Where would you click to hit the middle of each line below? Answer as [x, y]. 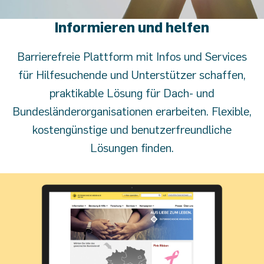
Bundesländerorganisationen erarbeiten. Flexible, [132, 111]
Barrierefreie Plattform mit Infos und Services [132, 57]
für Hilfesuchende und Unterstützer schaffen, [132, 75]
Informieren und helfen [132, 27]
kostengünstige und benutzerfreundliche [132, 130]
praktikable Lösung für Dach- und [132, 93]
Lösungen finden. [132, 148]
